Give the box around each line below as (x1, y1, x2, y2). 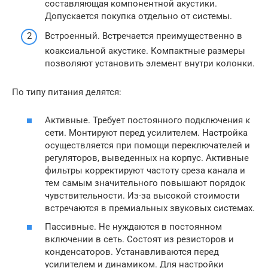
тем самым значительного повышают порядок (45, 177, 245, 188)
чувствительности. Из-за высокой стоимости (45, 190, 240, 201)
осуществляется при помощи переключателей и (45, 139, 250, 151)
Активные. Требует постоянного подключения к (45, 114, 250, 126)
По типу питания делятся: (12, 87, 121, 98)
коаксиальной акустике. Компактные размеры (45, 45, 245, 57)
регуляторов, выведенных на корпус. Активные (45, 152, 249, 163)
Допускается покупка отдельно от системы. (45, 10, 232, 22)
